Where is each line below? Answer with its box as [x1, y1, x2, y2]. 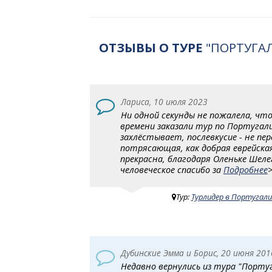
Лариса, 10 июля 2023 [121, 95, 208, 107]
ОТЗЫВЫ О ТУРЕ [98, 39, 203, 56]
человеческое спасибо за [120, 163, 223, 175]
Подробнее [223, 163, 268, 175]
